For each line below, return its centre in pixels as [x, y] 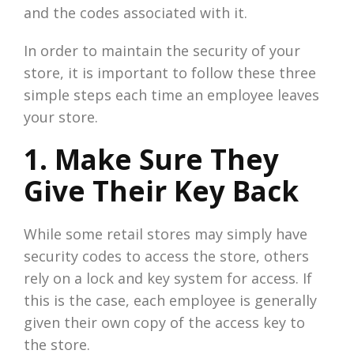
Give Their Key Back [161, 190]
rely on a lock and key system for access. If [168, 278]
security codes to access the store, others [166, 256]
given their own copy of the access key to [164, 322]
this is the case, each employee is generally [170, 300]
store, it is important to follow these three [170, 72]
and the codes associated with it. [136, 12]
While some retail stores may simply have [166, 233]
